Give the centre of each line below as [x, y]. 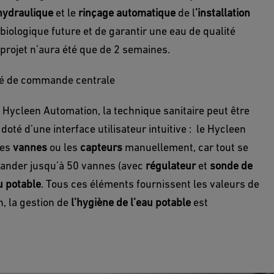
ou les [65, 147]
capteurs [102, 147]
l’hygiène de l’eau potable [130, 202]
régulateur [172, 165]
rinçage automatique [126, 13]
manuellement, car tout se [187, 147]
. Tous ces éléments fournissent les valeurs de [150, 184]
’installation [223, 13]
